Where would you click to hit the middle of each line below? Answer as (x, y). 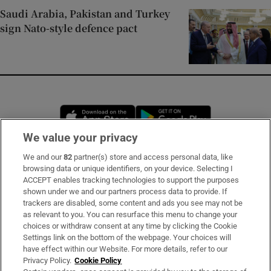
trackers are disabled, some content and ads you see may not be (133, 203)
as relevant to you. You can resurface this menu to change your (130, 214)
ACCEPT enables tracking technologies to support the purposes (131, 180)
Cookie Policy (98, 260)
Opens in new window (179, 111)
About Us (34, 210)
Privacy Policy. (47, 260)
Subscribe (35, 165)
